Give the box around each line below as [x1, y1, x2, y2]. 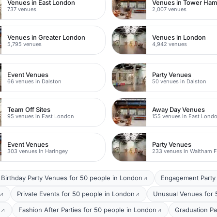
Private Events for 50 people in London [17, 190, 135, 198]
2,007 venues [152, 5, 187, 13]
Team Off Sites [7, 105, 51, 113]
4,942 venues [152, 40, 187, 47]
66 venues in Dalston [7, 77, 62, 85]
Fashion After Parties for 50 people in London [18, 206, 156, 214]
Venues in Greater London [7, 33, 86, 41]
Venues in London [152, 33, 206, 41]
